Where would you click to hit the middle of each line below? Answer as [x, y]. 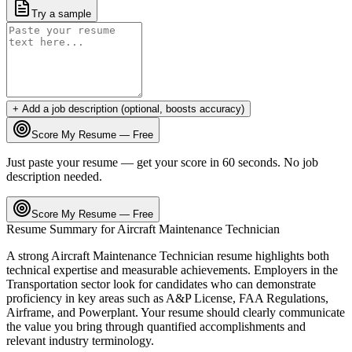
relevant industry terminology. [80, 340]
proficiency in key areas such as [85, 298]
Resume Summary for [62, 229]
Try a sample [61, 13]
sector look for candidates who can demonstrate [197, 284]
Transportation [42, 284]
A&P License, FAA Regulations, [247, 298]
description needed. [54, 176]
